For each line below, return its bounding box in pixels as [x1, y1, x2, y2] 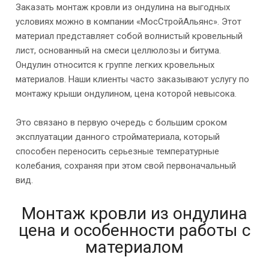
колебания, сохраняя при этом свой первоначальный [16, 160, 236, 171]
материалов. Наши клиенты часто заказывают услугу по [16, 73, 249, 85]
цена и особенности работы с [19, 220, 250, 240]
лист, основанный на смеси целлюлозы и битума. [16, 44, 221, 56]
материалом [85, 237, 184, 257]
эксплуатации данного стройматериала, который [16, 131, 220, 142]
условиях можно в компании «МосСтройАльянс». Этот [16, 16, 241, 27]
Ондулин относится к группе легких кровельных [16, 59, 214, 70]
